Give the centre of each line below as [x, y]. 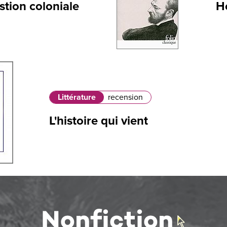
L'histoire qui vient [99, 121]
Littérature [77, 98]
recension [125, 98]
